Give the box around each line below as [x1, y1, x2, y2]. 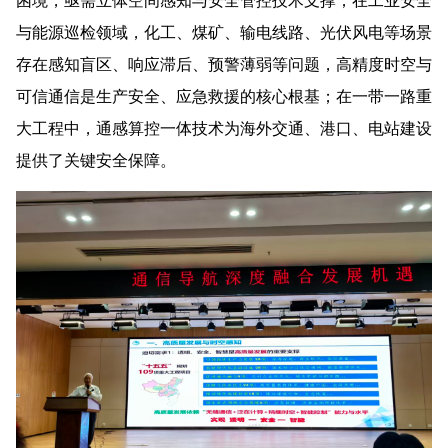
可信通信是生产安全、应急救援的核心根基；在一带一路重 [16, 85, 432, 108]
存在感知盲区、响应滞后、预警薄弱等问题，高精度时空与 [16, 53, 432, 76]
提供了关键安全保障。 [16, 149, 176, 172]
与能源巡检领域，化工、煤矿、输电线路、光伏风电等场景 [16, 21, 432, 44]
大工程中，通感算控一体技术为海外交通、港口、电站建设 [16, 117, 432, 140]
